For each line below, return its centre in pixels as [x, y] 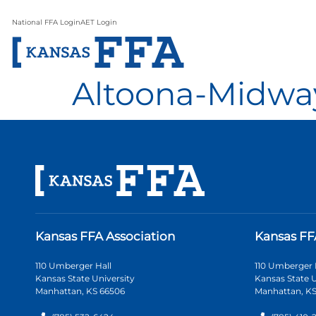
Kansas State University [85, 278]
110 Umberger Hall [73, 265]
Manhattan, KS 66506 [80, 291]
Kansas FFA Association [105, 236]
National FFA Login [46, 22]
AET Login [99, 22]
